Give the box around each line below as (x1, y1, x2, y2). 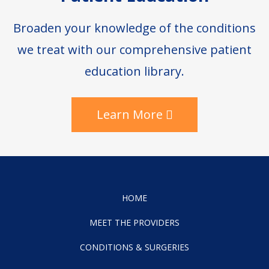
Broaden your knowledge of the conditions (13, 19, 256, 36)
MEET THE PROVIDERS (89, 216, 180, 228)
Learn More (96, 106, 163, 122)
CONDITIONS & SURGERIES (80, 241, 189, 253)
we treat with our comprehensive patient (17, 41, 252, 58)
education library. (85, 62, 184, 79)
